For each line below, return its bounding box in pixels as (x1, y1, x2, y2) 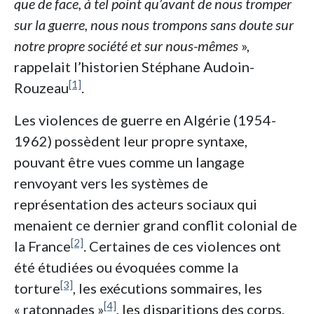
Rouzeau (14, 79, 69, 97)
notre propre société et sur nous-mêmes (14, 37, 241, 55)
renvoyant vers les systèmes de (14, 175, 208, 192)
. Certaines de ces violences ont (83, 238, 281, 255)
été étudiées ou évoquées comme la (14, 259, 238, 276)
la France (14, 238, 71, 255)
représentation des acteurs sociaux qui (14, 196, 257, 213)
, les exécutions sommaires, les (73, 280, 262, 297)
